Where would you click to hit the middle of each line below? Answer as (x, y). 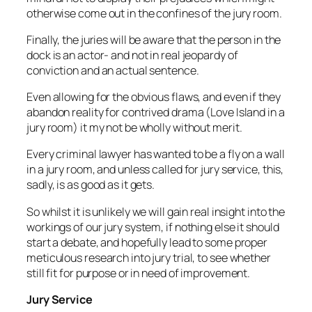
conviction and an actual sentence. (113, 70)
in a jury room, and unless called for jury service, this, (155, 170)
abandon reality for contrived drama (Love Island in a (156, 112)
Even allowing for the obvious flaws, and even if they (154, 97)
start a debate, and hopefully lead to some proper (147, 242)
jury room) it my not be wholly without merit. (134, 128)
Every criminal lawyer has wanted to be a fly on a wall (156, 154)
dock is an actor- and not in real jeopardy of (132, 55)
